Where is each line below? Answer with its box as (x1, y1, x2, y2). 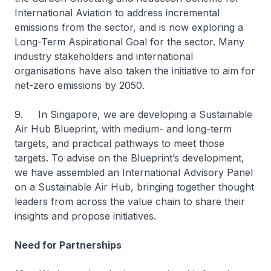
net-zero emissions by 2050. (15, 79, 148, 91)
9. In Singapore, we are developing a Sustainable (15, 108, 252, 120)
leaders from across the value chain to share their (15, 195, 245, 207)
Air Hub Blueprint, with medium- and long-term (15, 123, 232, 135)
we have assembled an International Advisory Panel (15, 166, 253, 178)
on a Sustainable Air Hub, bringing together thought (15, 181, 254, 193)
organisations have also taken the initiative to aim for (15, 65, 255, 77)
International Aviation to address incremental (15, 7, 220, 19)
